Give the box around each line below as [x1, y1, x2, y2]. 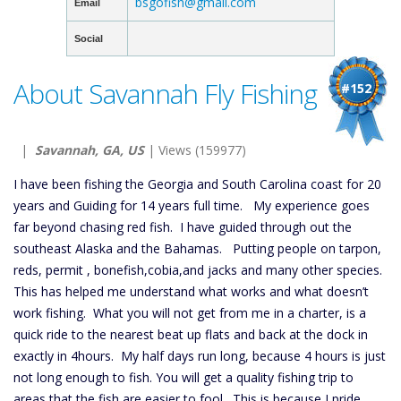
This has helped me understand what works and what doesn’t [13, 283, 369, 300]
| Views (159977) [144, 141, 246, 158]
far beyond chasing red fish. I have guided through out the [13, 218, 352, 235]
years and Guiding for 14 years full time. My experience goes [13, 197, 370, 214]
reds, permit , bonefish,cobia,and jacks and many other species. [13, 261, 382, 278]
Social [74, 33, 103, 44]
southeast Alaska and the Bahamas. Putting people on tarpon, [13, 240, 381, 257]
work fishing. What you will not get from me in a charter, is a [13, 304, 366, 321]
